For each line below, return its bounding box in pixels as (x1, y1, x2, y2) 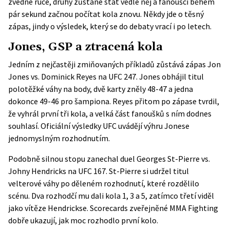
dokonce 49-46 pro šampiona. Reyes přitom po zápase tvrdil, (8, 96, 219, 106)
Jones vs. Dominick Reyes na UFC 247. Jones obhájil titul (8, 71, 204, 82)
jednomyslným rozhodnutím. (8, 133, 110, 143)
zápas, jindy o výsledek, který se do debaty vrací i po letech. (8, 21, 212, 31)
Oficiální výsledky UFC (41, 121, 117, 131)
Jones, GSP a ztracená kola (8, 40, 163, 54)
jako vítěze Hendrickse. (8, 203, 90, 213)
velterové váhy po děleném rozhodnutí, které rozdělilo (8, 178, 199, 188)
